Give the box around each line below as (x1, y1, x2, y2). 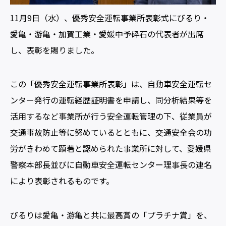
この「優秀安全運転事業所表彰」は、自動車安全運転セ (10, 78, 212, 90)
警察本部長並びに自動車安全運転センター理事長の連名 (10, 158, 212, 171)
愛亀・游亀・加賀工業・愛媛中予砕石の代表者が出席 (10, 28, 204, 40)
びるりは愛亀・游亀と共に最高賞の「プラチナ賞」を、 (10, 208, 212, 221)
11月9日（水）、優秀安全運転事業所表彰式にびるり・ (10, 12, 209, 24)
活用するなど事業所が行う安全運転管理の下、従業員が (10, 110, 212, 123)
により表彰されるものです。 (10, 175, 114, 187)
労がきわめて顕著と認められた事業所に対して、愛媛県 (10, 142, 211, 155)
